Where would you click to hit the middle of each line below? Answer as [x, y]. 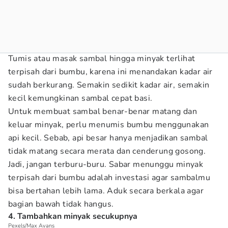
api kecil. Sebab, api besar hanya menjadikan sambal [108, 138]
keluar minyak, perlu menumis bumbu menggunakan [109, 125]
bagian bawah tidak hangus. [61, 204]
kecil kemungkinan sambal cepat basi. [80, 98]
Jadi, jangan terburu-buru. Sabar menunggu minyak [106, 164]
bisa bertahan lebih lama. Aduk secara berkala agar [106, 191]
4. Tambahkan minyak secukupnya [73, 216]
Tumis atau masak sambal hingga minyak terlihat [102, 59]
